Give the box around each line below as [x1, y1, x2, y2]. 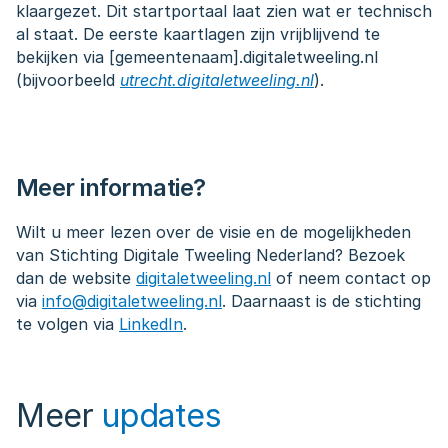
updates [102, 396, 222, 435]
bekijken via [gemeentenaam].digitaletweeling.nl [16, 47, 378, 67]
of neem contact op [271, 268, 431, 288]
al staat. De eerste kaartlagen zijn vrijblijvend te [16, 24, 380, 44]
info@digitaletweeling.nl [42, 291, 222, 311]
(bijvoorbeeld [16, 70, 120, 90]
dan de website [16, 268, 136, 288]
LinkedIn [119, 314, 183, 334]
